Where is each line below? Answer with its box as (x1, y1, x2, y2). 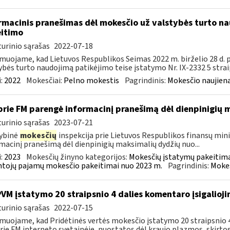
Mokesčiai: (26, 75, 64, 86)
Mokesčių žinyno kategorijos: (26, 151, 129, 163)
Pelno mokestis (63, 75, 119, 86)
